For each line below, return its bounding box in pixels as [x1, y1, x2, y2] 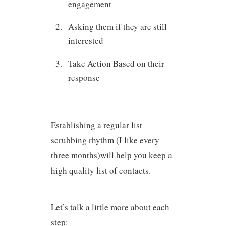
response [68, 71, 100, 83]
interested [68, 34, 104, 46]
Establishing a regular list [50, 119, 142, 131]
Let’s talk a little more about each [50, 201, 169, 213]
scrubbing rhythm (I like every [50, 134, 159, 146]
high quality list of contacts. [50, 164, 151, 176]
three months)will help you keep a [50, 149, 172, 161]
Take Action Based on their [68, 57, 165, 69]
